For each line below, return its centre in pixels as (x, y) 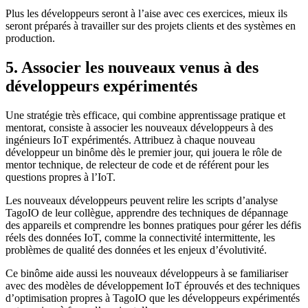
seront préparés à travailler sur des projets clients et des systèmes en (151, 26)
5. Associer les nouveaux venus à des (132, 68)
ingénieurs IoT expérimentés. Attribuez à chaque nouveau (130, 140)
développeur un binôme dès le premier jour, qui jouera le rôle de (144, 153)
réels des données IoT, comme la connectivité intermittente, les (140, 238)
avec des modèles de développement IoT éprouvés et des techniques (153, 286)
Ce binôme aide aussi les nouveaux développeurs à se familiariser (147, 274)
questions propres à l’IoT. (60, 177)
